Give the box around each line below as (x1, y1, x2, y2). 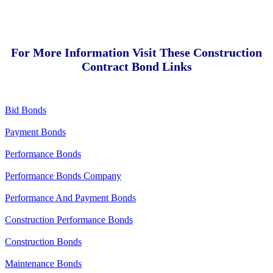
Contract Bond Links (81, 59, 192, 73)
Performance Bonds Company (5, 170, 121, 181)
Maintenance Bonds (5, 258, 82, 269)
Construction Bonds (5, 236, 82, 247)
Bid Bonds (5, 104, 46, 115)
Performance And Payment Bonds (5, 192, 136, 203)
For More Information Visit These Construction (11, 45, 262, 59)
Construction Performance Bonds (5, 214, 133, 225)
